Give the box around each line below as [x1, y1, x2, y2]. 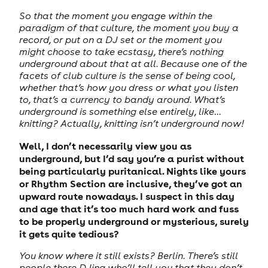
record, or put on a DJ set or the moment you [19, 33, 222, 46]
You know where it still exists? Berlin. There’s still [19, 249, 238, 262]
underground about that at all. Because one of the [19, 57, 247, 70]
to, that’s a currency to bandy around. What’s [19, 93, 226, 106]
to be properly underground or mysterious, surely [19, 214, 249, 227]
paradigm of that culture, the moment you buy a [19, 22, 239, 34]
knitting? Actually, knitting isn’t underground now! [19, 117, 244, 130]
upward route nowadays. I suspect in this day [19, 189, 234, 202]
